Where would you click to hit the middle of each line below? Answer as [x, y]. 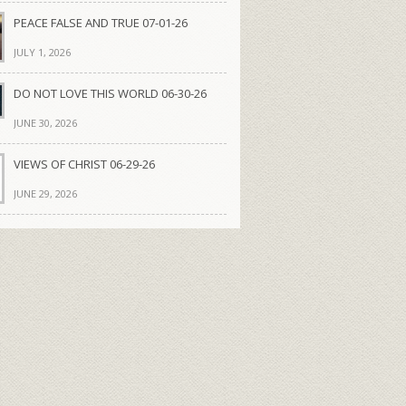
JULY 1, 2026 [42, 53]
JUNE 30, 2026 [45, 123]
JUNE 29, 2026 [45, 194]
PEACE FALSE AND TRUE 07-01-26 [100, 23]
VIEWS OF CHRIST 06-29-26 [84, 164]
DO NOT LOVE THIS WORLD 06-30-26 [110, 94]
